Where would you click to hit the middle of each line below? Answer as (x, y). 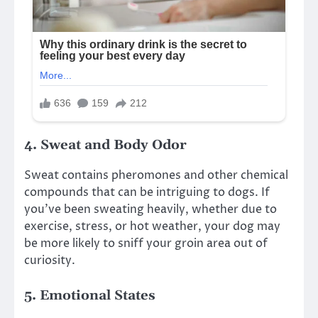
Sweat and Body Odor (114, 145)
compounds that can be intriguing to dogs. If (147, 192)
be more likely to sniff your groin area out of (146, 243)
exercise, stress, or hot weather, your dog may (152, 226)
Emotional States (98, 295)
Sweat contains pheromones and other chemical (156, 175)
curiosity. (50, 260)
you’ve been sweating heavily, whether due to (150, 209)
